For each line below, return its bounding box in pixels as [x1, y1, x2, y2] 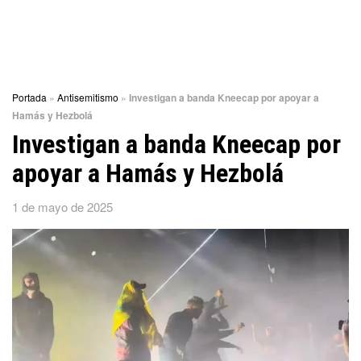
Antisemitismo [57, 90, 118, 104]
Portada [12, 90, 47, 104]
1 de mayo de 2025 [12, 197, 113, 215]
